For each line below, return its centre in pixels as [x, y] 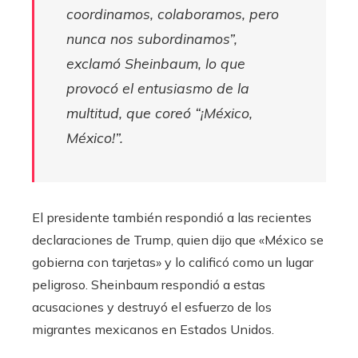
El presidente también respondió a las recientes [172, 217]
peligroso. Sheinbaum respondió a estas [149, 284]
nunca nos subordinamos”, [152, 38]
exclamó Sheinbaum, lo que [156, 63]
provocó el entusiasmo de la [158, 88]
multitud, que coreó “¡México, [159, 112]
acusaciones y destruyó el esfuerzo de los [152, 306]
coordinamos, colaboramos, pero [173, 13]
